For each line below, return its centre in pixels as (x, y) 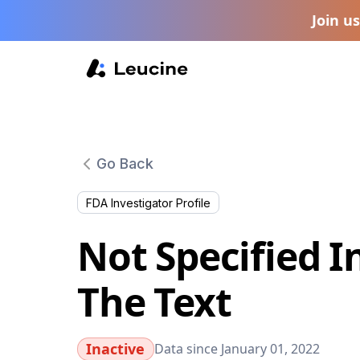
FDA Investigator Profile (148, 203)
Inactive (116, 349)
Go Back (125, 164)
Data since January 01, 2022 (237, 349)
